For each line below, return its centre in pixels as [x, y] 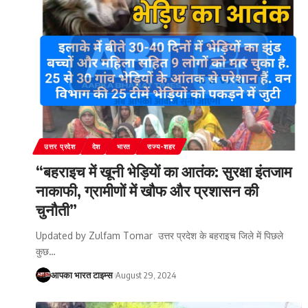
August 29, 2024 [146, 275]
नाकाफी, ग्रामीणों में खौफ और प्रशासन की [147, 190]
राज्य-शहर [162, 146]
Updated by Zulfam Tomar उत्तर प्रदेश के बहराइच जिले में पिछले [159, 235]
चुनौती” [56, 209]
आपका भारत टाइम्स [82, 275]
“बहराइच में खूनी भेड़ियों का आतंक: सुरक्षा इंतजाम [164, 171]
